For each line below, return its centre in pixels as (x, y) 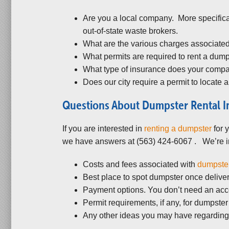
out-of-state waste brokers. (130, 31)
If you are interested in (103, 129)
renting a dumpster (178, 129)
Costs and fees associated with (140, 164)
